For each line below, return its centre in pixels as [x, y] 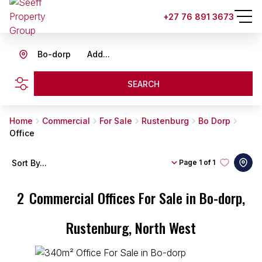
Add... [99, 54]
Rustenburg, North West [131, 227]
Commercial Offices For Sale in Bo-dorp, [137, 198]
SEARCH [143, 84]
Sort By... [29, 163]
